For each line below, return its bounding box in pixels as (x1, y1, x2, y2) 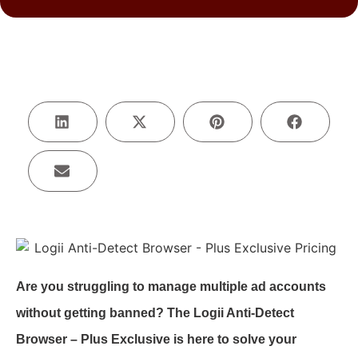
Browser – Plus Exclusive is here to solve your (16, 332, 296, 346)
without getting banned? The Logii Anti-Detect (16, 305, 294, 320)
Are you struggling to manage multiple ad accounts (16, 279, 326, 293)
